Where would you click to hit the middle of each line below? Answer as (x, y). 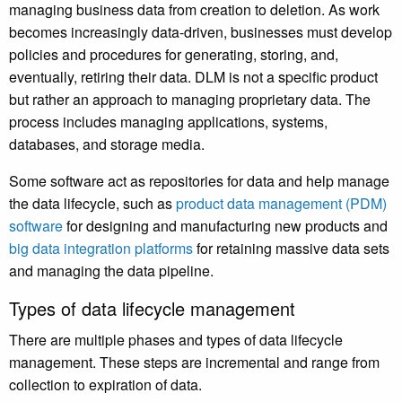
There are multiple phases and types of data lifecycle (176, 340)
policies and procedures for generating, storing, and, (174, 55)
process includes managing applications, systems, (168, 122)
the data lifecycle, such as (92, 204)
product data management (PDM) (281, 204)
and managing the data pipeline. (111, 271)
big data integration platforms (101, 249)
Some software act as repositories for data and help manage (199, 181)
